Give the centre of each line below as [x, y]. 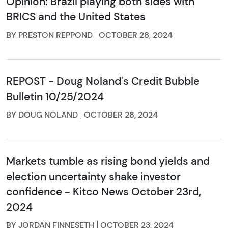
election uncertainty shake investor [93, 177]
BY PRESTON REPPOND [49, 35]
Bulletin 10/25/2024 [55, 97]
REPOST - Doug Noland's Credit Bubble [103, 81]
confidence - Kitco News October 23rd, [104, 192]
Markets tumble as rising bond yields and [108, 161]
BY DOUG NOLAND [42, 115]
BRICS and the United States [76, 17]
